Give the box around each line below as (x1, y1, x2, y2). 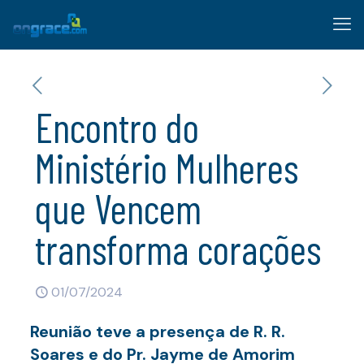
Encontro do (35, 102, 199, 151)
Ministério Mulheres (35, 143, 298, 192)
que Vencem (35, 184, 201, 232)
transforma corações (35, 224, 321, 273)
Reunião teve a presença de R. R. (29, 321, 285, 342)
